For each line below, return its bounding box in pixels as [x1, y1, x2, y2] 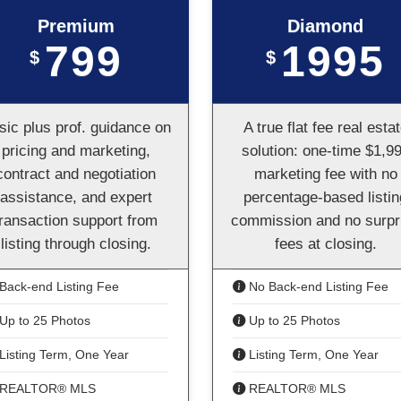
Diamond [287, 16, 363, 36]
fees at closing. [274, 235, 377, 252]
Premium [37, 16, 115, 36]
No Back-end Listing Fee [245, 279, 388, 294]
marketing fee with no [253, 166, 397, 183]
